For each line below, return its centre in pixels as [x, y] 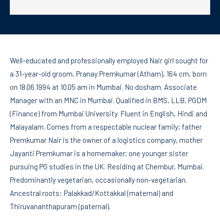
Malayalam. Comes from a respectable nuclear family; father [106, 127]
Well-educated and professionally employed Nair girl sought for [109, 61]
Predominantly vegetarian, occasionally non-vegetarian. [98, 180]
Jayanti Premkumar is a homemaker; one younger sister [99, 153]
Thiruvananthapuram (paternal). [60, 206]
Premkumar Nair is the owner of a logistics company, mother [106, 140]
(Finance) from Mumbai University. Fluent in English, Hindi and [109, 114]
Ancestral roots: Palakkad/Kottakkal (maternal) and [92, 193]
